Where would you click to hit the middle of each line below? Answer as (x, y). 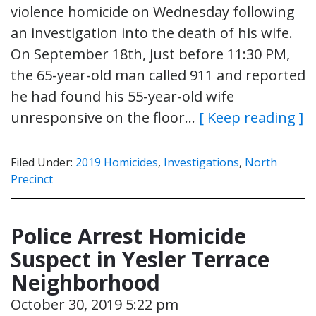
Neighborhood (85, 282)
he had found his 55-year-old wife (122, 96)
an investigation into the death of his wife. (152, 32)
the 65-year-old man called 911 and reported (158, 75)
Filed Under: (43, 162)
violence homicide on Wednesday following (153, 11)
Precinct (32, 179)
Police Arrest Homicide (128, 236)
